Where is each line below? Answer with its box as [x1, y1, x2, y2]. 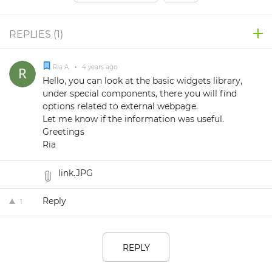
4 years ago [80, 63, 117, 72]
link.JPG [58, 168, 93, 179]
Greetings [42, 126, 84, 138]
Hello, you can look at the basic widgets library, [42, 75, 242, 87]
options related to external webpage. [42, 101, 198, 112]
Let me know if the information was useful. [42, 114, 224, 125]
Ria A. [53, 63, 72, 72]
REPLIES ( [9, 29, 56, 41]
